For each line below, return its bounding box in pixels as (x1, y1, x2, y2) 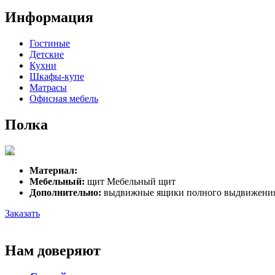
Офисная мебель (29, 93, 98, 104)
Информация (5, 9, 93, 25)
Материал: (29, 165, 77, 176)
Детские (29, 48, 64, 60)
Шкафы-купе (29, 71, 84, 82)
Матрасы (29, 82, 67, 93)
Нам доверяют (5, 242, 101, 258)
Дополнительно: (29, 187, 101, 198)
